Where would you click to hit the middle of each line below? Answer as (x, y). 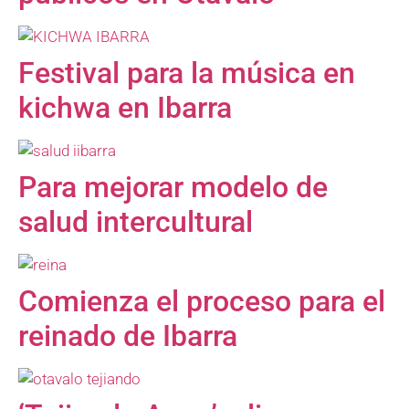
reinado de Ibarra (128, 336)
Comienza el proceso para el (202, 302)
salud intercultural (136, 222)
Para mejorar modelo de (173, 188)
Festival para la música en (187, 73)
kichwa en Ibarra (125, 108)
